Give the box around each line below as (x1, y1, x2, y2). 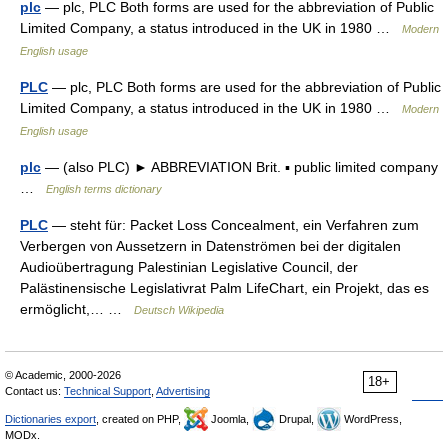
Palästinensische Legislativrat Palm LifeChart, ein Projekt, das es (20, 280, 429, 296)
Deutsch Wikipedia (134, 304, 224, 316)
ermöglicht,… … (20, 301, 134, 317)
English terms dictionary (46, 183, 162, 195)
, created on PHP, (96, 413, 184, 425)
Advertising (156, 385, 210, 397)
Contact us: (5, 385, 64, 397)
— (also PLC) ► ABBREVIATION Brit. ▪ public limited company (41, 159, 438, 175)
